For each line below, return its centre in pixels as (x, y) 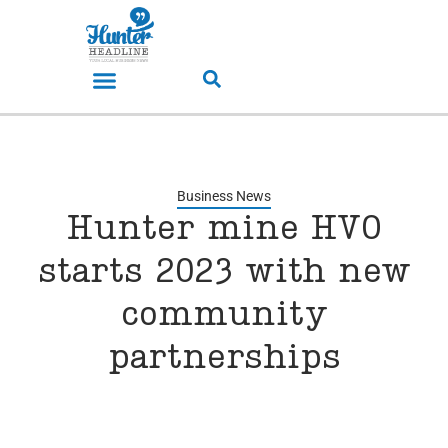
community (224, 316)
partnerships (224, 359)
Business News (224, 196)
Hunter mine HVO (224, 230)
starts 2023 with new (224, 273)
